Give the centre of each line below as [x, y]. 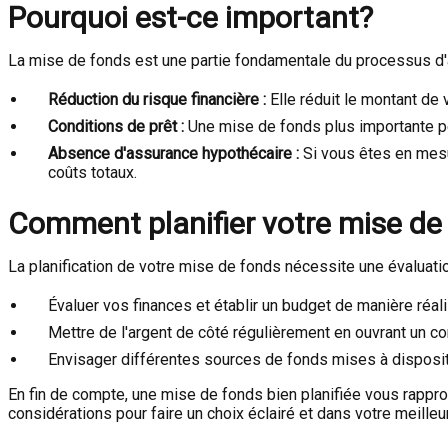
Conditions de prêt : [116, 126]
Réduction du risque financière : [157, 99]
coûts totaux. [92, 172]
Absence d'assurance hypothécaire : [173, 153]
